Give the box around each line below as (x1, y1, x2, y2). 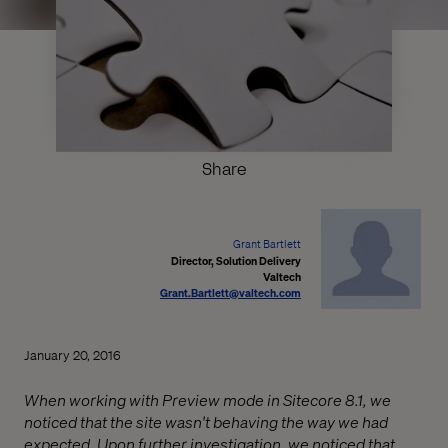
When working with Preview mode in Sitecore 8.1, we (24, 388, 391, 410)
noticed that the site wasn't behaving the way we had (24, 410, 388, 432)
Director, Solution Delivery (171, 253, 302, 268)
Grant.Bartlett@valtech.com (160, 285, 302, 300)
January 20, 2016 (24, 345, 121, 363)
